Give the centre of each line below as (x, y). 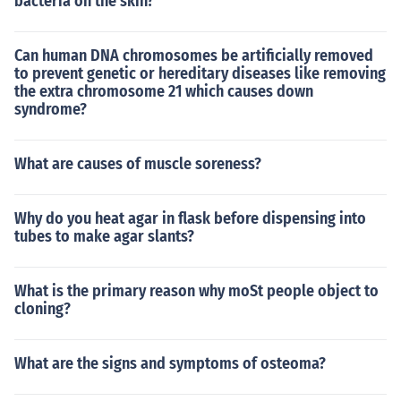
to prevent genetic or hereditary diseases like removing (200, 73)
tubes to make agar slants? (104, 236)
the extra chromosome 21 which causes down (164, 91)
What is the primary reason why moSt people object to (196, 291)
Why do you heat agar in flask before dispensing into (190, 218)
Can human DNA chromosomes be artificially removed (194, 55)
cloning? (43, 309)
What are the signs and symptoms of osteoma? (170, 363)
